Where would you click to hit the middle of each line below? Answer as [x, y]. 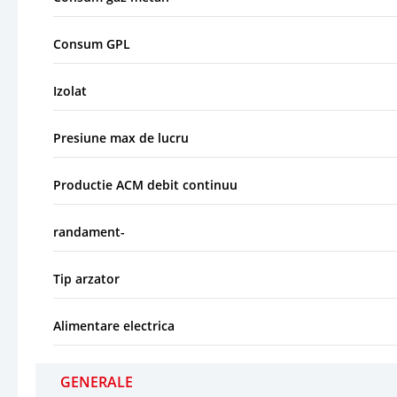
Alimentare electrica [114, 325]
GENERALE [97, 381]
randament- [89, 231]
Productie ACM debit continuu [145, 184]
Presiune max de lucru [121, 137]
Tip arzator [86, 278]
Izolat [70, 90]
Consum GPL [92, 43]
